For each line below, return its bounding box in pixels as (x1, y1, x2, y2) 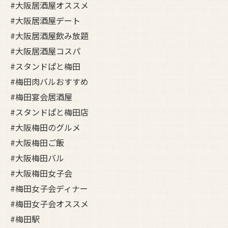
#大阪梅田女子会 (10, 167, 72, 179)
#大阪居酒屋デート (10, 14, 80, 26)
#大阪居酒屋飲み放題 (10, 30, 89, 42)
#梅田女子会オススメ (10, 197, 89, 210)
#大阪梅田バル (10, 152, 64, 164)
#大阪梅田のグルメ (10, 121, 80, 133)
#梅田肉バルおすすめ (10, 75, 89, 88)
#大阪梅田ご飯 (10, 136, 64, 149)
